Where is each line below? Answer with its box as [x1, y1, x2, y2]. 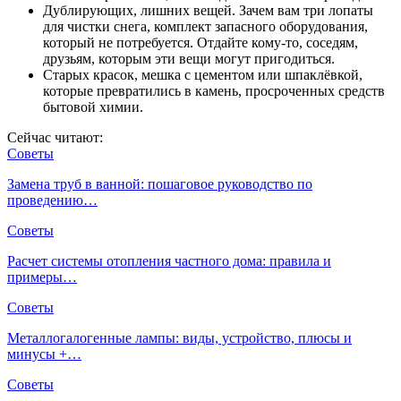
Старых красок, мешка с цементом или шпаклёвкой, [43, 66, 363, 82]
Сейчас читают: [7, 129, 103, 145]
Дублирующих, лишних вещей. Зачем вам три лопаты [43, 2, 373, 18]
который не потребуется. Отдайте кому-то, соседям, [43, 34, 358, 50]
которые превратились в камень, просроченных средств [43, 82, 385, 98]
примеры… [7, 269, 77, 285]
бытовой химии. [43, 98, 143, 115]
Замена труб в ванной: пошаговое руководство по [7, 175, 312, 192]
